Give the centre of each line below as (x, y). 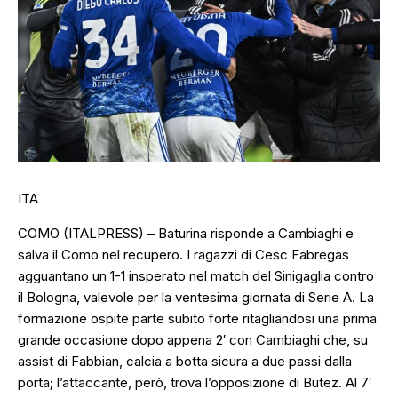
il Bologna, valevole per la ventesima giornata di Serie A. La (196, 298)
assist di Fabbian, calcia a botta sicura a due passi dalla (185, 362)
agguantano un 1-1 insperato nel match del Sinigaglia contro (196, 276)
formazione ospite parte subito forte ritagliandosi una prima (197, 319)
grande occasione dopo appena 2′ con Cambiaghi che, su (193, 340)
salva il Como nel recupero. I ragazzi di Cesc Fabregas (183, 255)
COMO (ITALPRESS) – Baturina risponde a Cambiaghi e (186, 234)
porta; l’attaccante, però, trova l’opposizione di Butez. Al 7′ (195, 383)
